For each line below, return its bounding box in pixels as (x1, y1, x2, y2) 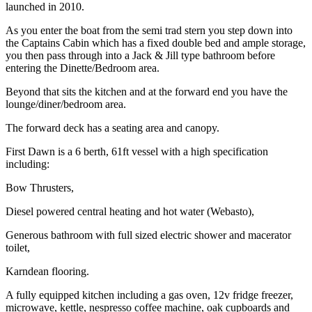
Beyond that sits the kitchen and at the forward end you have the (6, 86, 288, 98)
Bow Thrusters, (6, 182, 77, 194)
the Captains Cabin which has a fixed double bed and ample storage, (6, 37, 306, 49)
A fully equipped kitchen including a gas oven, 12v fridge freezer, (6, 289, 293, 302)
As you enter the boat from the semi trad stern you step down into (6, 24, 292, 37)
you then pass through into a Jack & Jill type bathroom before (6, 49, 275, 62)
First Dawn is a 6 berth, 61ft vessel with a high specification (6, 146, 268, 158)
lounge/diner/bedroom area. (6, 98, 129, 111)
